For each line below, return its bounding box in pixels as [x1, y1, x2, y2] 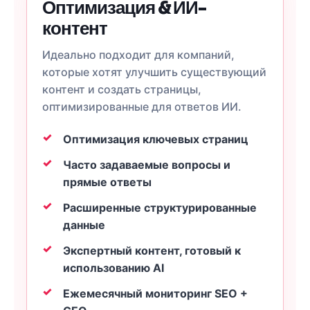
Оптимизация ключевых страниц [63, 132, 248, 146]
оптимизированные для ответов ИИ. [42, 100, 241, 113]
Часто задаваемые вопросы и [63, 158, 230, 172]
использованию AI [63, 261, 164, 275]
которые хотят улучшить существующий [42, 65, 266, 79]
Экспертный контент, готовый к [63, 244, 241, 257]
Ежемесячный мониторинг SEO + [63, 286, 248, 300]
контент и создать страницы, [42, 82, 201, 96]
